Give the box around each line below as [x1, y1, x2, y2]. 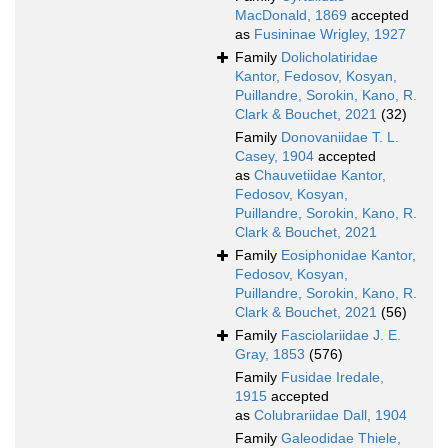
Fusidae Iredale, [281, 369, 384, 386]
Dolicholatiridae [281, 49, 378, 66]
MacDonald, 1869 [235, 7, 347, 24]
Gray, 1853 [235, 346, 305, 363]
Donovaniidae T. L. [281, 129, 399, 146]
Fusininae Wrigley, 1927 [254, 26, 406, 43]
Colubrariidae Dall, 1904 [254, 407, 407, 424]
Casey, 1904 [235, 148, 314, 165]
